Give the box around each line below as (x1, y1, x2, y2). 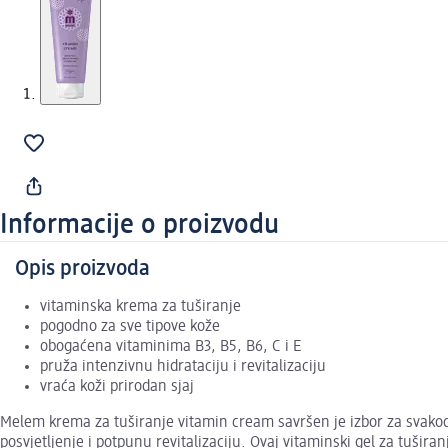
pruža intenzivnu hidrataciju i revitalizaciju (40, 359, 326, 376)
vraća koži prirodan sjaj (40, 379, 194, 396)
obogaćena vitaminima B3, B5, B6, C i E (40, 339, 301, 356)
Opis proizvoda (15, 258, 150, 281)
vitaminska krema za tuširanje (40, 299, 241, 316)
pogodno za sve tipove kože (40, 319, 220, 336)
